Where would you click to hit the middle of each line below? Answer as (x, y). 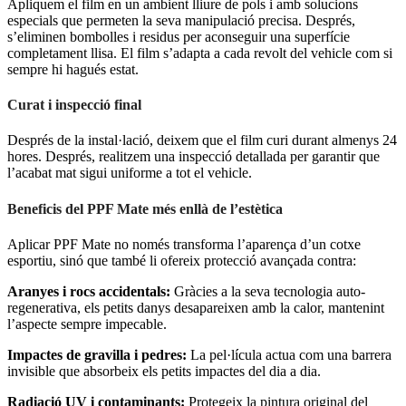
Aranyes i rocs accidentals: (89, 291)
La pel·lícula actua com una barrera (289, 354)
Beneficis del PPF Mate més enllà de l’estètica (145, 208)
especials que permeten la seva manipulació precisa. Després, (181, 20)
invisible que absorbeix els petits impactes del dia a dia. (164, 371)
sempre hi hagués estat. (73, 69)
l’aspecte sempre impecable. (87, 324)
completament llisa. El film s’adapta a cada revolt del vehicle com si (200, 53)
